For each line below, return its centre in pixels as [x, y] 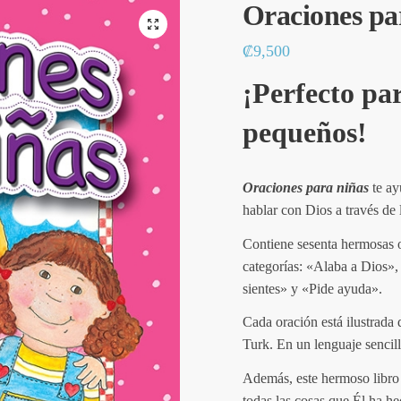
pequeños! [304, 132]
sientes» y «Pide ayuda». [312, 288]
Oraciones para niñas [305, 187]
